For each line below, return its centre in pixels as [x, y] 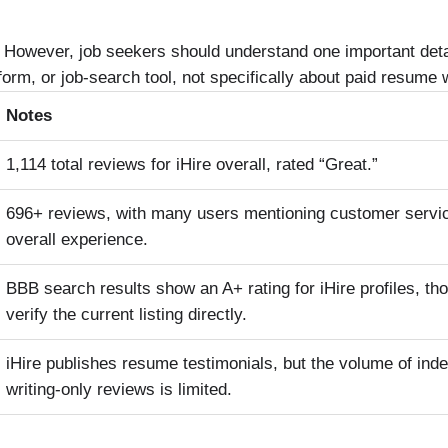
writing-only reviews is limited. [119, 389]
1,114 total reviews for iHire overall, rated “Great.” [192, 164]
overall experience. [77, 239]
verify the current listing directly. [126, 314]
